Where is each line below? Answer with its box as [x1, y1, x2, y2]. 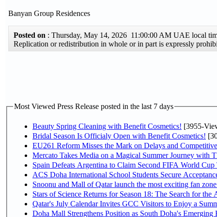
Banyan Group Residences [8, 9, 90, 18]
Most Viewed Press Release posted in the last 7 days [14, 102, 173, 110]
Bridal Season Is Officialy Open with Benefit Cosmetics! [32, 131, 206, 140]
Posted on [14, 31, 47, 40]
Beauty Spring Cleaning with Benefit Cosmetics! [32, 122, 182, 130]
